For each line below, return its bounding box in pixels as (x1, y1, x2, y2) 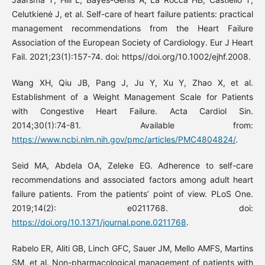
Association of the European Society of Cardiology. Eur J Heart (11, 37, 254, 48)
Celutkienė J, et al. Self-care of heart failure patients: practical (11, 9, 254, 20)
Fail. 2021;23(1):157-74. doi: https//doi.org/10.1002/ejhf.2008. (11, 51, 251, 62)
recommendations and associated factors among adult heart (11, 174, 254, 185)
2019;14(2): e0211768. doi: (11, 203, 254, 214)
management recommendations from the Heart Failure (11, 23, 254, 34)
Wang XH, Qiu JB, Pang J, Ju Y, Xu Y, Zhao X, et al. (11, 77, 254, 88)
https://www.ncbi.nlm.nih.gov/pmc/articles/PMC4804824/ (11, 134, 235, 145)
